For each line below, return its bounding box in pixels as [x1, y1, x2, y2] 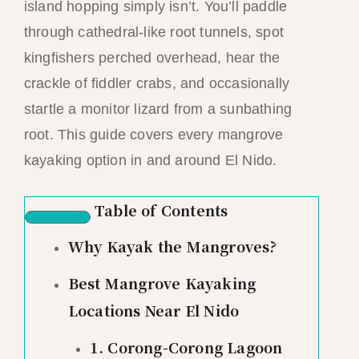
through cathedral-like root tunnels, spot [23, 24, 284, 40]
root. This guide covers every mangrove [23, 127, 284, 143]
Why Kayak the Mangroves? [67, 235, 277, 256]
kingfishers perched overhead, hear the [23, 50, 280, 66]
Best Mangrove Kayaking [67, 272, 256, 293]
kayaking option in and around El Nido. [23, 152, 277, 168]
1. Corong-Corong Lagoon [89, 336, 283, 357]
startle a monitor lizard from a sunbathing [23, 101, 292, 117]
